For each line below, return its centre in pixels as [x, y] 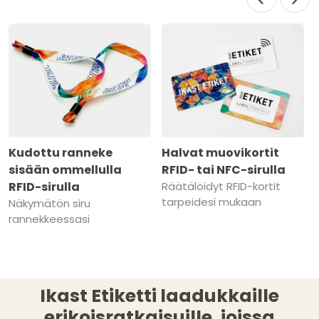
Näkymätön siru [49, 204]
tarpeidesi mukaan [211, 202]
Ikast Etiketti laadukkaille [159, 296]
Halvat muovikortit [220, 153]
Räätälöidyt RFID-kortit [221, 187]
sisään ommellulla [65, 170]
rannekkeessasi [49, 219]
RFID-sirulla [44, 187]
